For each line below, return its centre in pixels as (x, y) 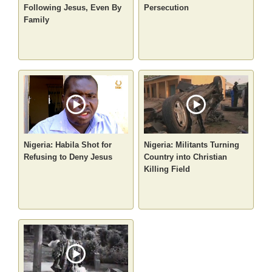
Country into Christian (185, 157)
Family (37, 20)
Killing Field (167, 169)
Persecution (166, 8)
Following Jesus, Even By (73, 8)
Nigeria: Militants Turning (192, 145)
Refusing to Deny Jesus (68, 157)
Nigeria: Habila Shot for (68, 145)
